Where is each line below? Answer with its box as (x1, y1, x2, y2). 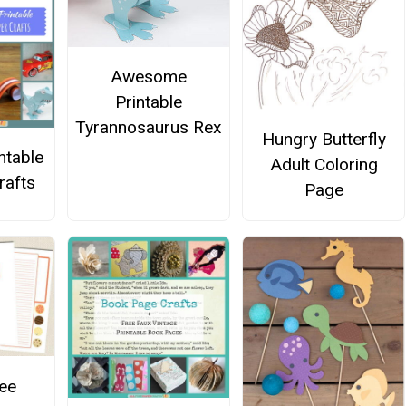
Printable (114, 92, 182, 113)
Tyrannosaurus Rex (74, 117, 222, 139)
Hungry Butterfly (261, 128, 386, 150)
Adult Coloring (269, 153, 378, 175)
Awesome (110, 66, 187, 88)
